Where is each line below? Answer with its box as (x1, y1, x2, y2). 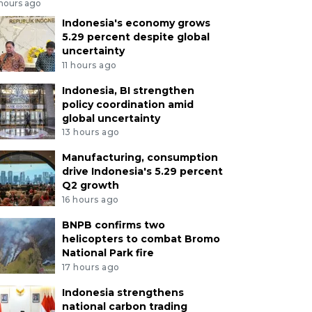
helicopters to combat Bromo (61, 233, 220, 246)
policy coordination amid (61, 97, 194, 111)
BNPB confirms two (61, 219, 165, 232)
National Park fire (61, 247, 154, 260)
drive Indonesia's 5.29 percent (61, 165, 223, 178)
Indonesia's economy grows (61, 16, 210, 29)
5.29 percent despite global (61, 30, 210, 43)
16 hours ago (61, 194, 119, 205)
